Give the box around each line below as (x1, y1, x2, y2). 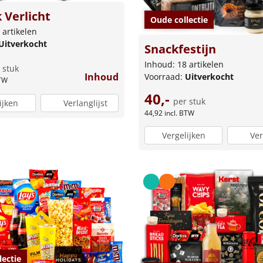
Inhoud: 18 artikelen (144, 58, 224, 70)
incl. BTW (164, 107, 194, 118)
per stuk (173, 95, 205, 107)
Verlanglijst (63, 97, 107, 109)
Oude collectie (150, 14, 208, 25)
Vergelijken (161, 130, 205, 141)
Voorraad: (144, 70, 185, 82)
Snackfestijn (144, 41, 216, 57)
